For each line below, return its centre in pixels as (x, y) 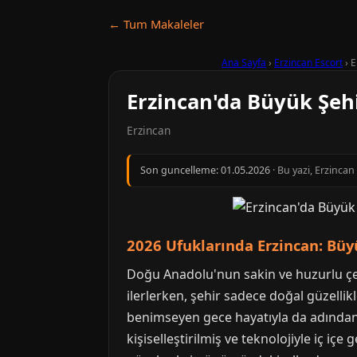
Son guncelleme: (180, 170)
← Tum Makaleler (156, 24)
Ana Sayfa (244, 63)
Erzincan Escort (308, 63)
